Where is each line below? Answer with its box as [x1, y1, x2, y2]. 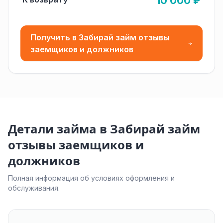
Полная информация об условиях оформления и [8, 174, 175, 182]
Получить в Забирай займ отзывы [30, 32, 169, 42]
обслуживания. [8, 184, 60, 192]
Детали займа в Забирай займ [8, 121, 200, 137]
